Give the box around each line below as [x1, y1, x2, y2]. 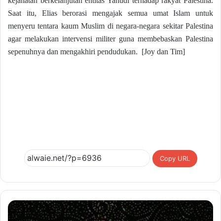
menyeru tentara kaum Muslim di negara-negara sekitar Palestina [8, 21, 213, 30]
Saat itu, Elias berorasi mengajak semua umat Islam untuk [8, 8, 213, 17]
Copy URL [159, 154, 190, 162]
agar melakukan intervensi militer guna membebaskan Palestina [8, 34, 213, 43]
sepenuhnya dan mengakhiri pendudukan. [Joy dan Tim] [8, 47, 185, 56]
